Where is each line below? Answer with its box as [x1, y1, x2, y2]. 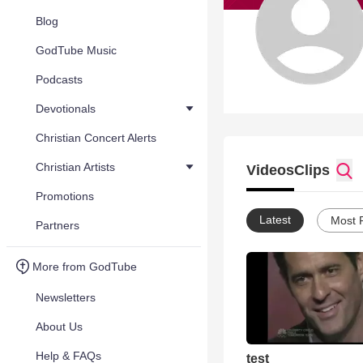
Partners [36, 219, 79, 232]
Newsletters [36, 291, 96, 304]
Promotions [36, 190, 94, 203]
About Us [36, 320, 83, 333]
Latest [259, 213, 291, 226]
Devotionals [36, 102, 96, 115]
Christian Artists [36, 160, 115, 173]
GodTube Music [36, 44, 117, 57]
